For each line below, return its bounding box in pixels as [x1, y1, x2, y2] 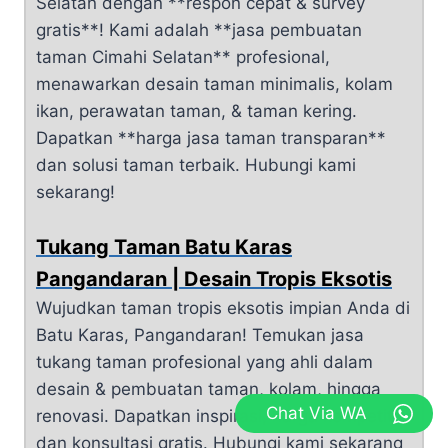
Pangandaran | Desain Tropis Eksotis [36, 267, 392, 291]
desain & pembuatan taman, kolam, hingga [36, 379, 381, 399]
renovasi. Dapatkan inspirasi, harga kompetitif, [36, 406, 407, 426]
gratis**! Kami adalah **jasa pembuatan [36, 19, 362, 40]
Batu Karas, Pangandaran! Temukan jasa [36, 325, 364, 345]
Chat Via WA [266, 403, 367, 423]
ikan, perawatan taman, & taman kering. [36, 100, 357, 121]
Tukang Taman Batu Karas [36, 235, 292, 259]
